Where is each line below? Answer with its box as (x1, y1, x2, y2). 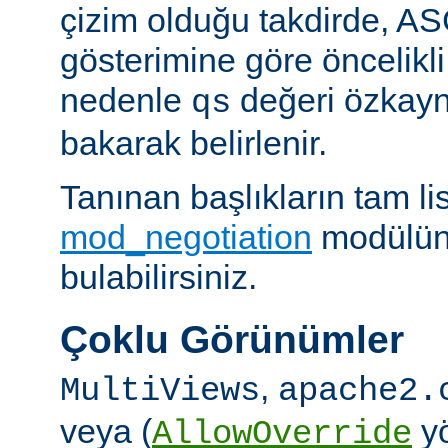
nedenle (60, 81, 191, 120)
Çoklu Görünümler (60, 318, 404, 362)
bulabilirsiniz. (60, 258, 257, 297)
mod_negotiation (60, 218, 312, 257)
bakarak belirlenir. (60, 124, 327, 163)
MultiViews (60, 372, 260, 411)
